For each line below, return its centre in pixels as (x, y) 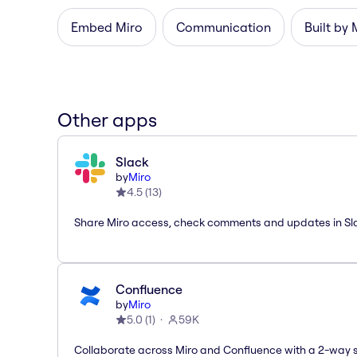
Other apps (107, 120)
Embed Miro (107, 27)
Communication (224, 27)
